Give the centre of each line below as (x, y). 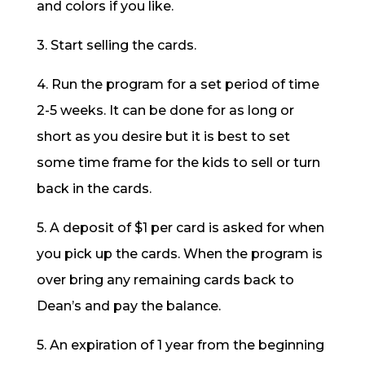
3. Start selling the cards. (116, 45)
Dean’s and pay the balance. (128, 306)
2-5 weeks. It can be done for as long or (165, 110)
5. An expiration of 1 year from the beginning (180, 345)
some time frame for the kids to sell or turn (178, 163)
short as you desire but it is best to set (163, 136)
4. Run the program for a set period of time (178, 84)
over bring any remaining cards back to (165, 280)
